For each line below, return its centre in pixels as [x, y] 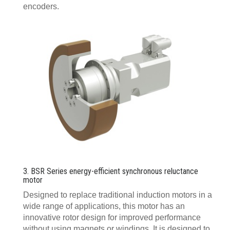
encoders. [41, 6]
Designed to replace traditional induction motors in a [118, 195]
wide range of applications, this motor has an [104, 206]
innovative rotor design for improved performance [112, 217]
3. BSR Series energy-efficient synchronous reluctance [111, 171]
